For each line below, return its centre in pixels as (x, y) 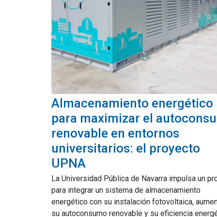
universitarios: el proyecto (126, 148)
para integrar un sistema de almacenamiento (126, 190)
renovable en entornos (115, 133)
